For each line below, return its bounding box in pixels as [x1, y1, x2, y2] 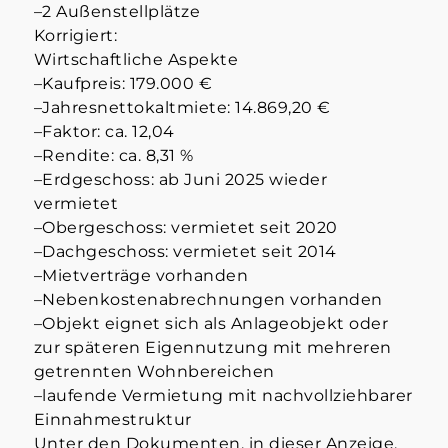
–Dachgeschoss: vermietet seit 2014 [33, 242, 337, 262]
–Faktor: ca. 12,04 [33, 122, 175, 142]
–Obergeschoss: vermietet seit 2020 [33, 218, 338, 238]
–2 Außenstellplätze [33, 2, 201, 22]
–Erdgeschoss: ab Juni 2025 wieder [33, 170, 328, 190]
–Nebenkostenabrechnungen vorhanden [33, 290, 383, 310]
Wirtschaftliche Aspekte [33, 50, 239, 70]
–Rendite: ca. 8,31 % [33, 146, 194, 166]
